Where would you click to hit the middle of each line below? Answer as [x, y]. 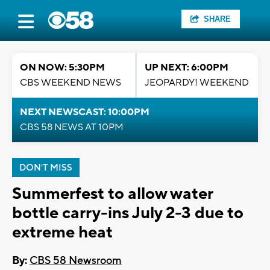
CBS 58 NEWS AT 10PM [72, 127]
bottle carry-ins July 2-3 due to [128, 213]
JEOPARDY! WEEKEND [197, 83]
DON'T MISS [46, 168]
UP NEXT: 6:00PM [187, 67]
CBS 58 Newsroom [76, 261]
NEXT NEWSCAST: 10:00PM [85, 112]
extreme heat [62, 232]
